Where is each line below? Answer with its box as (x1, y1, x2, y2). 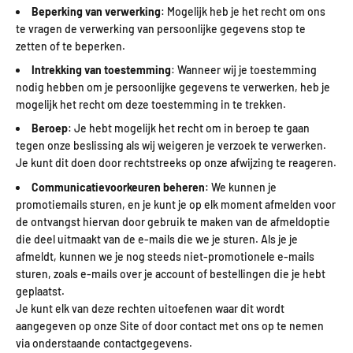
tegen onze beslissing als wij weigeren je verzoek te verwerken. (16, 139, 326, 153)
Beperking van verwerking (32, 4, 161, 18)
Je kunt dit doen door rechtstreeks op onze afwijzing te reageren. (16, 156, 336, 170)
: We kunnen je (205, 180, 277, 194)
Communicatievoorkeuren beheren (32, 180, 205, 194)
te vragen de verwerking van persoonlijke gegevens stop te (16, 21, 306, 35)
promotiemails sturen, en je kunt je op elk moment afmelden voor (16, 197, 336, 211)
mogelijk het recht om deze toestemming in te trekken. (16, 98, 286, 112)
